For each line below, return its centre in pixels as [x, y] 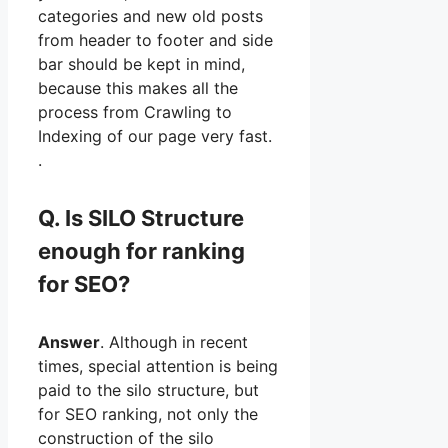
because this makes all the [138, 88]
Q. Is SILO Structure [141, 217]
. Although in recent [174, 341]
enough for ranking [141, 250]
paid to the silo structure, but [148, 389]
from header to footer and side [155, 40]
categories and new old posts [150, 16]
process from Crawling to [135, 112]
